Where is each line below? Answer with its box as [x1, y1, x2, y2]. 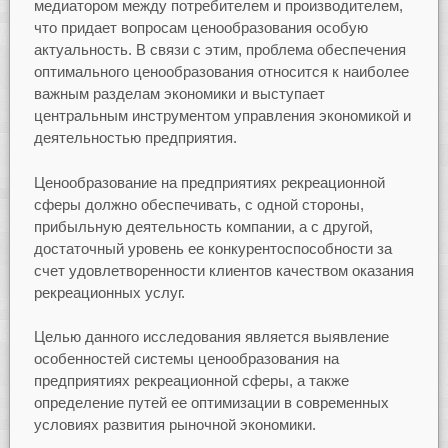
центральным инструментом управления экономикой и [33, 107, 411, 125]
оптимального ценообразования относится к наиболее [33, 63, 409, 81]
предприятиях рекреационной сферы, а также [33, 372, 349, 390]
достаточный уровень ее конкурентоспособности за [33, 239, 392, 257]
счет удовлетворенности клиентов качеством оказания [33, 261, 414, 279]
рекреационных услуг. [33, 283, 185, 301]
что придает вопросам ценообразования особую [33, 19, 368, 37]
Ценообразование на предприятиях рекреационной [33, 173, 385, 191]
